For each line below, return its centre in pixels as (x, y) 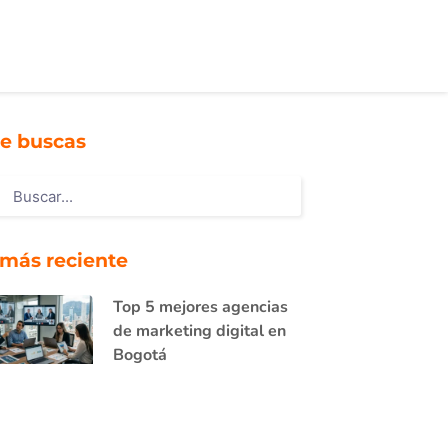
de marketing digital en (199, 331)
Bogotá (139, 355)
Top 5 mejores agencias (200, 307)
